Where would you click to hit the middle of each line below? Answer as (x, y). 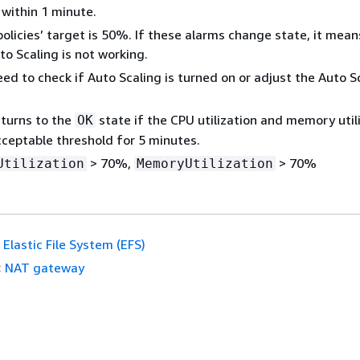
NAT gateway (44, 267)
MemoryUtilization (205, 163)
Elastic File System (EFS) (74, 244)
